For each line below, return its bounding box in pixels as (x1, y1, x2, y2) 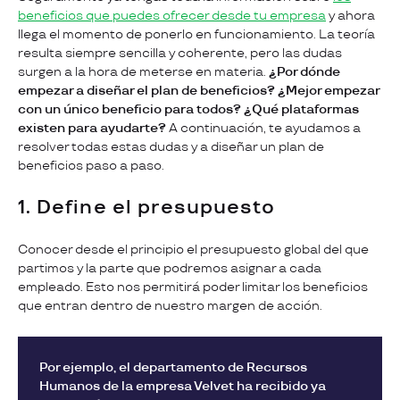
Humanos (39, 378, 100, 394)
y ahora (326, 7, 375, 23)
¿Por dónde (269, 63, 340, 79)
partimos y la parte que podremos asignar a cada (18, 260, 321, 276)
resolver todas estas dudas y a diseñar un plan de (18, 138, 324, 154)
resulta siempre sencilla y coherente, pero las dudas (18, 45, 342, 61)
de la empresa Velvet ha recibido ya (103, 378, 326, 394)
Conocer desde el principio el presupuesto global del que (18, 241, 369, 257)
